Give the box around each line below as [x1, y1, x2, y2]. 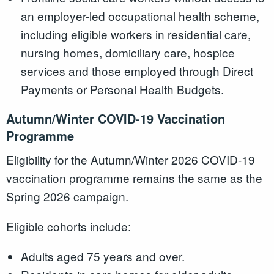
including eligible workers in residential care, [20, 26, 251, 43]
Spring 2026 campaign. [6, 187, 128, 204]
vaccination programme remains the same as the [6, 169, 262, 186]
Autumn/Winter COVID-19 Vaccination [6, 109, 225, 128]
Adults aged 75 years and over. [20, 247, 185, 264]
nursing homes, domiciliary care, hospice [20, 44, 235, 61]
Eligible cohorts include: [6, 217, 131, 234]
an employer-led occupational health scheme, [20, 7, 259, 24]
